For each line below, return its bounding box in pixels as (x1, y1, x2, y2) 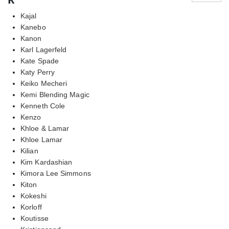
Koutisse (20, 214, 49, 222)
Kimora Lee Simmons (20, 169, 91, 177)
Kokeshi (20, 191, 47, 200)
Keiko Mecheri (20, 79, 67, 87)
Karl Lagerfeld (20, 45, 67, 54)
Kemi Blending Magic (20, 90, 89, 99)
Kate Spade (20, 56, 59, 65)
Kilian (20, 146, 38, 155)
